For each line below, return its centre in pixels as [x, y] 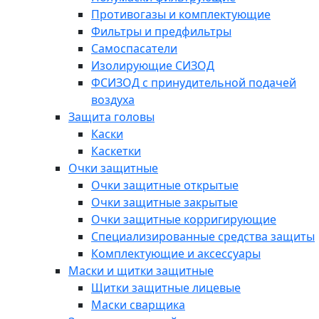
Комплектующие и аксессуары [176, 253]
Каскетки [116, 151]
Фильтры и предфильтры [161, 31]
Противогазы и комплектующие [181, 14]
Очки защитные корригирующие [184, 219]
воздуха [113, 100]
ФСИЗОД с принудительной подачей [194, 83]
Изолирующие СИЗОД [153, 66]
